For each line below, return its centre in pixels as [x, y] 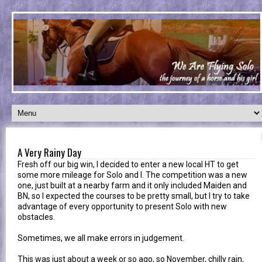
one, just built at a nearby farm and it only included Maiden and [132, 185]
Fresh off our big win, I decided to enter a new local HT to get [128, 164]
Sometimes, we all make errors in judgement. [101, 238]
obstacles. [36, 217]
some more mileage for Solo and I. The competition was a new [132, 175]
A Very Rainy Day [49, 152]
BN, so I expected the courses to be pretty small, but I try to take [134, 196]
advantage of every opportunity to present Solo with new [122, 206]
